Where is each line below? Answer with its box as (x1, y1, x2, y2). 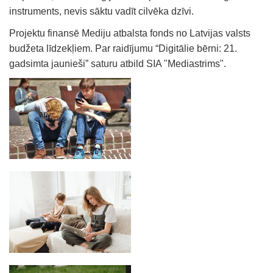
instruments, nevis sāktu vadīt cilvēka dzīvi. (9, 5, 194, 16)
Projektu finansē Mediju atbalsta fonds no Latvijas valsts (9, 27, 250, 38)
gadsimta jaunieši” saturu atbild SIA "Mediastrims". (9, 58, 226, 69)
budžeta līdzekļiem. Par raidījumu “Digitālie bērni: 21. (9, 43, 237, 54)
